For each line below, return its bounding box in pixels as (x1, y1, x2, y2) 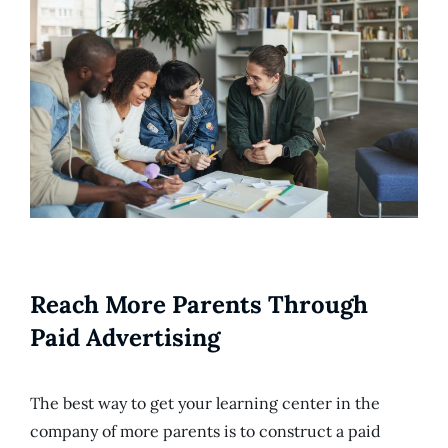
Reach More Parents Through (30, 289, 368, 321)
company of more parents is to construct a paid (30, 421, 381, 442)
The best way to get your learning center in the (30, 393, 380, 414)
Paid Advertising (30, 322, 220, 354)
